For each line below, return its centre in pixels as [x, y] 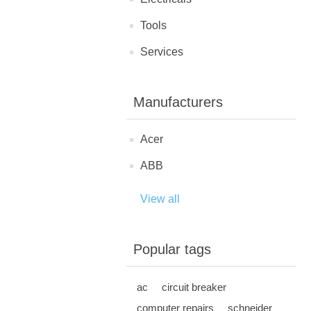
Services [162, 52]
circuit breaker [194, 287]
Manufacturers [178, 102]
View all [160, 199]
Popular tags [172, 249]
